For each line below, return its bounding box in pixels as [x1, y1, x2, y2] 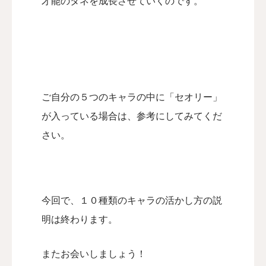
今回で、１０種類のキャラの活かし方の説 [42, 195, 222, 205]
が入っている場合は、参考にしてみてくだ [42, 111, 222, 121]
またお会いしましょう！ [42, 249, 146, 259]
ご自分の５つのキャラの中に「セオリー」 [42, 92, 222, 102]
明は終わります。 [42, 214, 118, 224]
